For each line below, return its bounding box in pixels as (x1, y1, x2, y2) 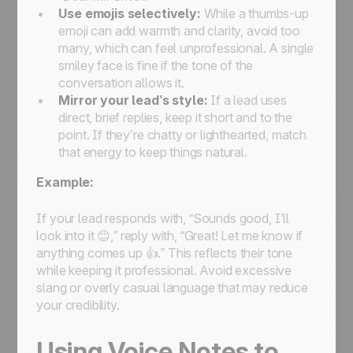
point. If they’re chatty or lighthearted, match (58, 127, 307, 143)
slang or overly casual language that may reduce (36, 280, 308, 295)
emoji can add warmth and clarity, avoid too (58, 23, 300, 39)
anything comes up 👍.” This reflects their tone (36, 245, 293, 261)
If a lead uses (207, 92, 287, 108)
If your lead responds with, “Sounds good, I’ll (36, 210, 290, 226)
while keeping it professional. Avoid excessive (36, 262, 292, 278)
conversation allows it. (58, 75, 184, 91)
